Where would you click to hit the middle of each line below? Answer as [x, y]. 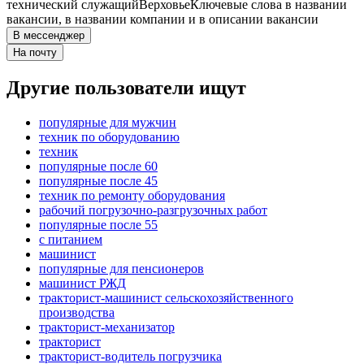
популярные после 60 [98, 167]
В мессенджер [49, 36]
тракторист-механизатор [107, 327]
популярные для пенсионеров [121, 269]
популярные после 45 [98, 181]
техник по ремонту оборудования [132, 196]
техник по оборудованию [109, 137]
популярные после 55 [98, 225]
